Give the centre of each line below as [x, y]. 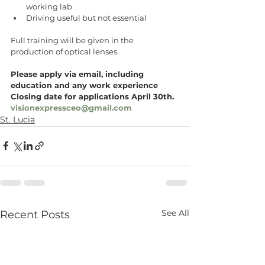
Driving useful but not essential [87, 17]
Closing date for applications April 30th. [92, 96]
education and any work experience [85, 85]
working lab [50, 6]
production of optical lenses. [65, 51]
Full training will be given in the [73, 40]
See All [175, 213]
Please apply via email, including [78, 74]
